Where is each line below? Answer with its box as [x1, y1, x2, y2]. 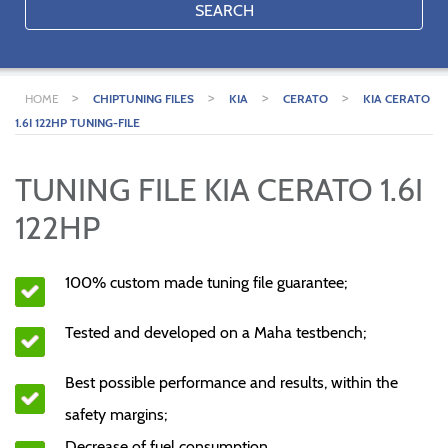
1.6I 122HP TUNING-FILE [15, 115, 140, 130]
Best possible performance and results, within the [65, 373, 398, 392]
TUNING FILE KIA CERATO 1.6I [15, 170, 423, 209]
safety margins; [65, 405, 167, 424]
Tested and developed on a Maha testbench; [65, 323, 366, 342]
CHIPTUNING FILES [93, 91, 194, 106]
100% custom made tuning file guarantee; [65, 273, 347, 292]
